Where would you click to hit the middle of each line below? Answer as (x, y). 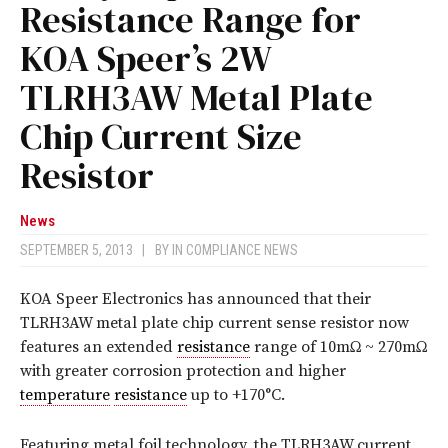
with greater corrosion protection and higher (183, 371)
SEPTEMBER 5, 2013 (81, 250)
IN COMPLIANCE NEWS (235, 250)
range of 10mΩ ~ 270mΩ (338, 347)
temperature (65, 395)
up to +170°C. (236, 395)
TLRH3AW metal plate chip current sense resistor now (214, 323)
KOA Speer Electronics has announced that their (195, 299)
